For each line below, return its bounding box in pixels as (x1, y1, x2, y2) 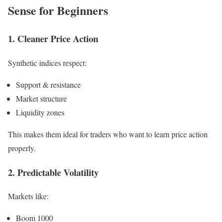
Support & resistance (16, 79, 81, 90)
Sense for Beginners (8, 1, 108, 19)
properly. (8, 143, 36, 154)
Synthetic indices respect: (8, 57, 87, 68)
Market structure (16, 93, 67, 104)
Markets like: (8, 191, 49, 202)
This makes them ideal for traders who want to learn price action (8, 129, 208, 140)
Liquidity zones (16, 107, 64, 118)
